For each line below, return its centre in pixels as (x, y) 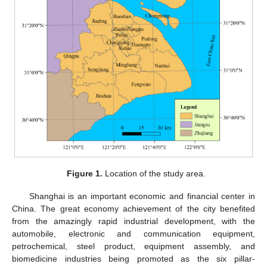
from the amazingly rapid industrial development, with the (133, 221)
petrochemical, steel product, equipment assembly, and (133, 246)
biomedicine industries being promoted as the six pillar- (133, 259)
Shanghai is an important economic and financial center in (142, 196)
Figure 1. (84, 174)
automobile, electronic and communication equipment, (133, 234)
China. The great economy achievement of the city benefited (133, 209)
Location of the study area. (154, 174)
